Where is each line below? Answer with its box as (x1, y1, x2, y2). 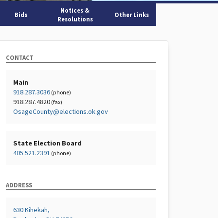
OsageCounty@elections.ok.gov (13, 107, 108, 116)
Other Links (114, 11, 149, 18)
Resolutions (57, 15, 93, 23)
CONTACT (6, 54, 34, 61)
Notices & (60, 6, 90, 14)
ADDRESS (6, 181, 32, 189)
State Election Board (13, 139, 82, 147)
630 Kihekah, (13, 205, 50, 214)
